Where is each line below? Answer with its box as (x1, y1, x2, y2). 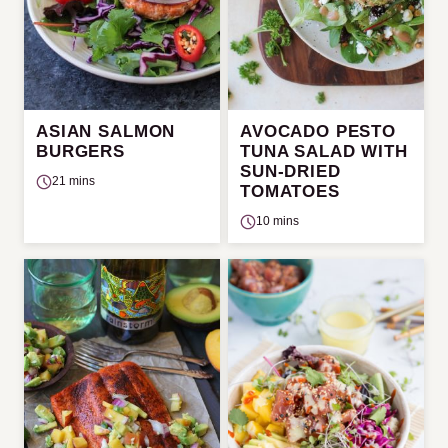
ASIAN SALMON (36, 122, 176, 141)
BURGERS (36, 142, 125, 161)
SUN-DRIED (240, 162, 341, 181)
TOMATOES (240, 182, 340, 201)
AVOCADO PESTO (240, 122, 397, 141)
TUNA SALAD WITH (240, 142, 408, 161)
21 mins (52, 174, 95, 188)
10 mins (256, 214, 299, 228)
